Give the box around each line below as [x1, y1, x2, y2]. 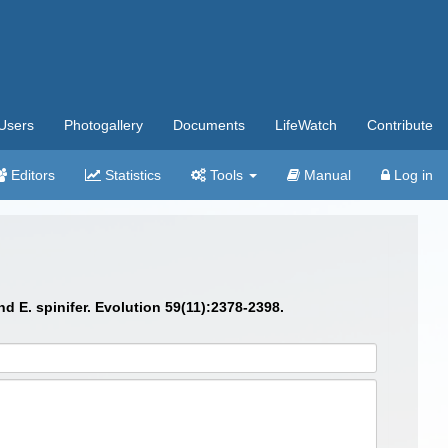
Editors [7, 167, 55, 183]
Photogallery [64, 117, 143, 133]
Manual [300, 167, 351, 183]
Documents [173, 117, 245, 133]
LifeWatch [275, 117, 337, 133]
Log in [390, 167, 433, 183]
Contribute [367, 117, 433, 133]
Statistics [101, 167, 161, 183]
